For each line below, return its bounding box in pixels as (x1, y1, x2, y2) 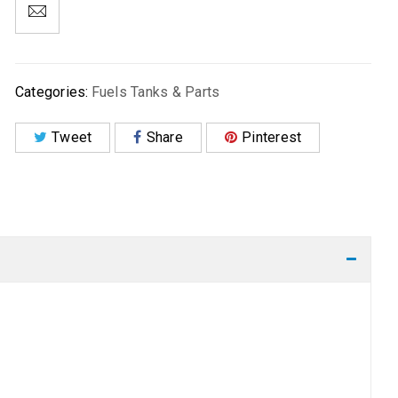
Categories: (14, 84, 89, 100)
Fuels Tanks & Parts (91, 84, 220, 100)
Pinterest (242, 129, 302, 146)
